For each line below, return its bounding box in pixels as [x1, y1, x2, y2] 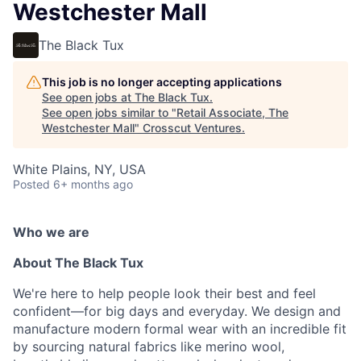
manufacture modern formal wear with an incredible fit [13, 321, 346, 337]
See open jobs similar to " [42, 106, 176, 119]
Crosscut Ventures [143, 121, 242, 135]
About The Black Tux [13, 255, 143, 271]
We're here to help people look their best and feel [13, 285, 316, 301]
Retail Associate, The [176, 106, 288, 119]
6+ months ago [53, 177, 133, 191]
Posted [13, 177, 50, 191]
